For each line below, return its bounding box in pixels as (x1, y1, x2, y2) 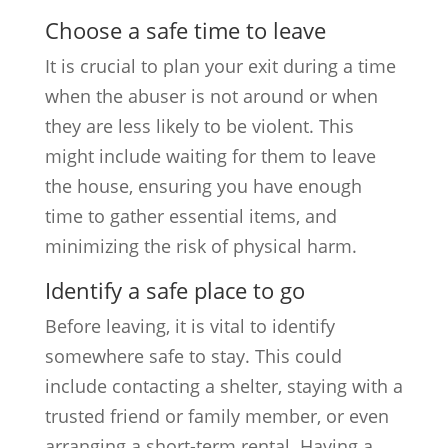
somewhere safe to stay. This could (44, 344, 342, 368)
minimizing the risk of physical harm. (44, 234, 357, 258)
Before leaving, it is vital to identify (44, 314, 335, 338)
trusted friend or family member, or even (44, 404, 389, 428)
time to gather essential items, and (44, 204, 337, 228)
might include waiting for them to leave (44, 144, 376, 168)
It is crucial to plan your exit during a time (44, 54, 396, 78)
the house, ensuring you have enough (44, 174, 362, 198)
